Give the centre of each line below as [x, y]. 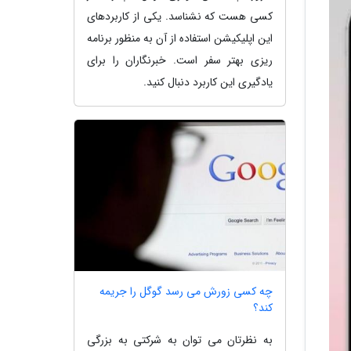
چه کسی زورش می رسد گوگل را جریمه [186, 292]
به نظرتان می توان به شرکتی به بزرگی [180, 340]
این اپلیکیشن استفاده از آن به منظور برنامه [180, 38]
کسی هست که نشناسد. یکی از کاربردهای [180, 16]
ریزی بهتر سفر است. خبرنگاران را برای [180, 60]
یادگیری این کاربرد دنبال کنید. [208, 82]
